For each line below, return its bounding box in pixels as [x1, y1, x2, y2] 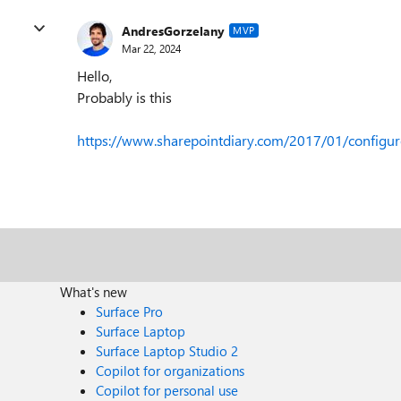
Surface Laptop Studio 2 [96, 342, 239, 360]
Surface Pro [96, 303, 164, 320]
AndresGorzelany [122, 21, 225, 39]
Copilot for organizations [96, 362, 245, 380]
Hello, [77, 66, 112, 85]
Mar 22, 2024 [122, 40, 181, 55]
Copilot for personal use [96, 381, 239, 399]
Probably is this [77, 88, 172, 107]
